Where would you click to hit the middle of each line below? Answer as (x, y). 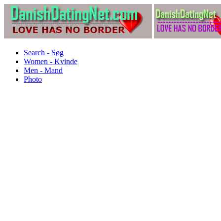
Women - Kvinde (51, 61)
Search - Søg (44, 53)
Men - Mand (43, 70)
